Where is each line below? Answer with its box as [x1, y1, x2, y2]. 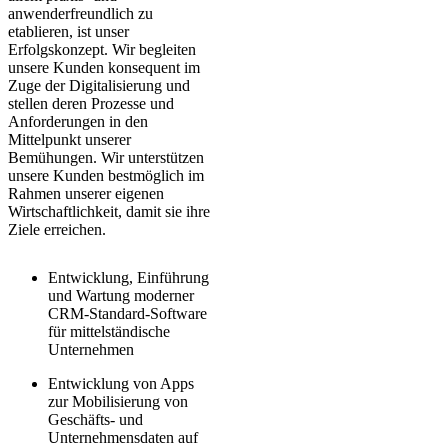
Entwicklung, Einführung [48, 269, 209, 287]
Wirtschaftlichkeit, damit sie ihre [8, 203, 210, 221]
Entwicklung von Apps [48, 375, 194, 393]
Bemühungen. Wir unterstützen [8, 149, 204, 167]
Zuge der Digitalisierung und [8, 77, 190, 95]
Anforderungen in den [8, 113, 148, 131]
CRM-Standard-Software [48, 305, 207, 323]
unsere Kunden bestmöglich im [8, 167, 204, 185]
